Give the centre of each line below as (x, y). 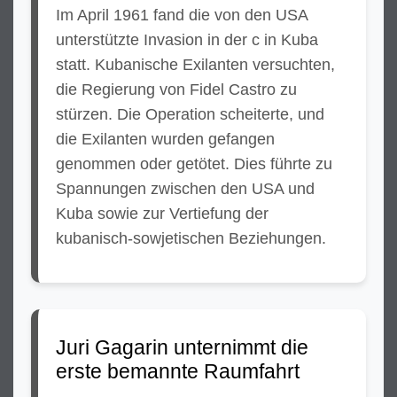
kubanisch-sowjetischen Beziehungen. (191, 238)
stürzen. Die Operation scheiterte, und (190, 114)
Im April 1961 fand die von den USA (182, 15)
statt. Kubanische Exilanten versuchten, (195, 65)
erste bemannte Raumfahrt (178, 371)
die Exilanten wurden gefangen (165, 139)
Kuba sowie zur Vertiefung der (162, 214)
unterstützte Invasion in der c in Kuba (187, 40)
